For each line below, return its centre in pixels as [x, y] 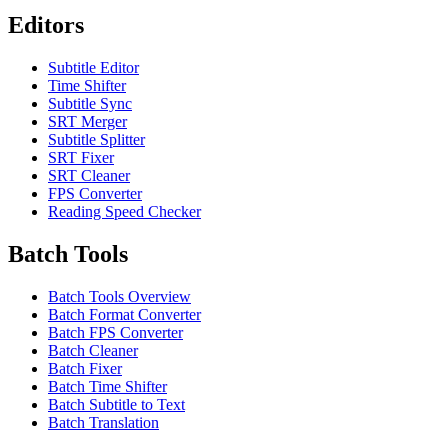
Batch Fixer [85, 368]
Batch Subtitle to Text [116, 404]
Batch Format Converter [124, 314]
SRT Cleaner [89, 175]
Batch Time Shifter [107, 386]
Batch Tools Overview [119, 296]
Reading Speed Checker [124, 211]
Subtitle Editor [93, 67]
